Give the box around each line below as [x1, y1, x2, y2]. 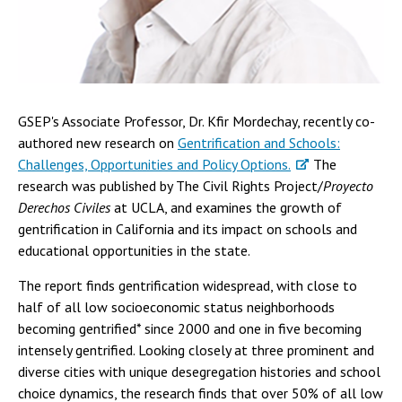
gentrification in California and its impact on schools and [18, 220, 357, 238]
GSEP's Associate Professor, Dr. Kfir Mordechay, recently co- [18, 112, 375, 130]
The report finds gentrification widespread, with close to [18, 276, 357, 294]
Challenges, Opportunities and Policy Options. [18, 155, 291, 173]
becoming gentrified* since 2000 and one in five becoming [18, 319, 362, 337]
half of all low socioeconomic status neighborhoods [18, 298, 335, 316]
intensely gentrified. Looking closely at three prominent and [18, 341, 374, 359]
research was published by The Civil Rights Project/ [18, 177, 323, 195]
